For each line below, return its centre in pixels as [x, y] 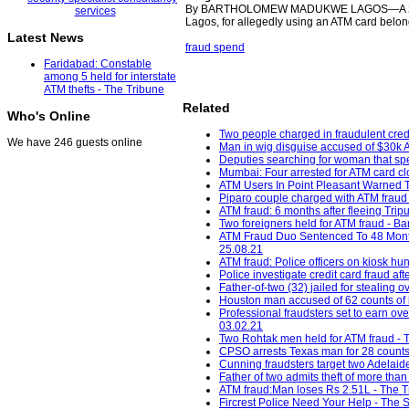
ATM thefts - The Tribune [104, 90]
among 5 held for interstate [110, 77]
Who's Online [49, 116]
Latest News [46, 38]
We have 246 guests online [75, 143]
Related [206, 108]
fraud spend [215, 47]
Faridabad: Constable [98, 64]
